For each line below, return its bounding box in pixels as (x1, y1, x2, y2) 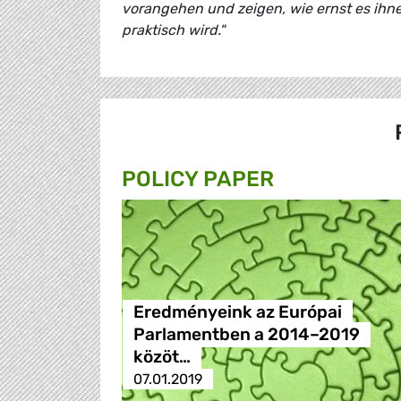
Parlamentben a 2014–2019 (132, 324, 360, 346)
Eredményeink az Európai (132, 302, 342, 323)
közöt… (132, 346, 191, 368)
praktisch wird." (122, 21, 225, 39)
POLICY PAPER (122, 166, 274, 192)
